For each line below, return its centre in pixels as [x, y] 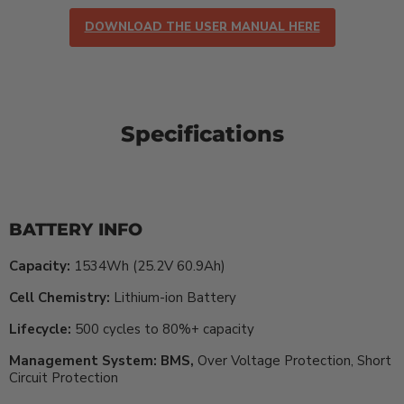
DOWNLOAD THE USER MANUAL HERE [202, 27]
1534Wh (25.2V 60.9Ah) [150, 266]
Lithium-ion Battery [175, 297]
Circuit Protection [64, 377]
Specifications [202, 133]
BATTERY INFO [76, 229]
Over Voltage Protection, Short [294, 360]
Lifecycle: [42, 329]
